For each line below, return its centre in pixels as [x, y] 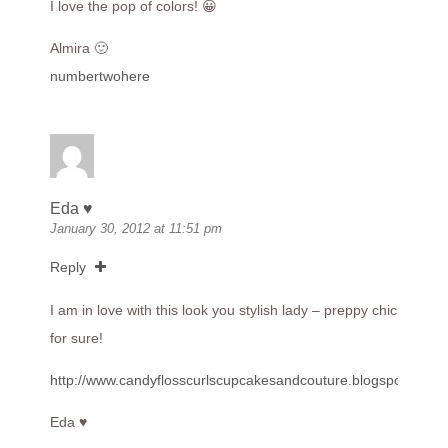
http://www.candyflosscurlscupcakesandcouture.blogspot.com [243, 380]
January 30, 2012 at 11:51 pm [136, 229]
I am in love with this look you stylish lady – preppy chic [223, 310]
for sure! [76, 338]
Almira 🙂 [79, 48]
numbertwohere [100, 76]
